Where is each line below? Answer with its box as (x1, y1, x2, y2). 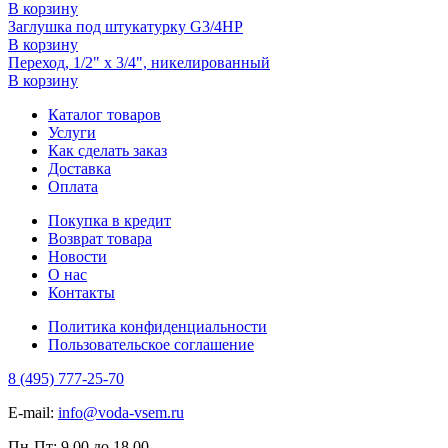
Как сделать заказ (48, 142, 167, 160)
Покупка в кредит (48, 212, 171, 230)
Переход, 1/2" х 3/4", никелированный (8, 54, 270, 72)
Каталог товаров (48, 106, 161, 124)
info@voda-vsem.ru (58, 404, 184, 422)
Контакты (48, 284, 115, 302)
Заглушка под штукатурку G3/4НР (8, 18, 243, 36)
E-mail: (8, 404, 58, 422)
